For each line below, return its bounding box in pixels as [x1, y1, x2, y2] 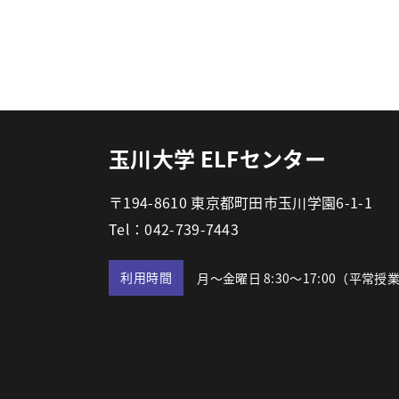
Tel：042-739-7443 [109, 218, 240, 240]
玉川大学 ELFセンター [109, 142, 326, 174]
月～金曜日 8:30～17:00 [197, 269, 337, 287]
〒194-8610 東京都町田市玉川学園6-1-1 [109, 191, 372, 213]
